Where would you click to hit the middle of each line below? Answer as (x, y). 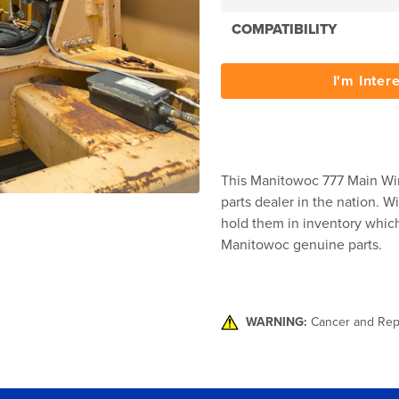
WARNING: (277, 322)
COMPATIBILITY (284, 29)
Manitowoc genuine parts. (301, 245)
